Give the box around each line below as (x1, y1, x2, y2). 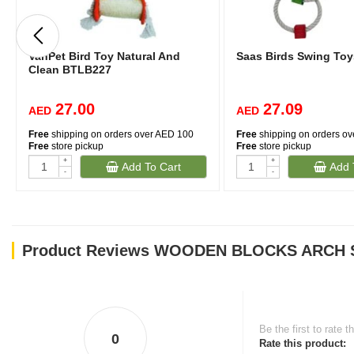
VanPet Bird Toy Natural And (28, 50, 180, 62)
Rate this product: (259, 337, 346, 349)
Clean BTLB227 (28, 63, 111, 76)
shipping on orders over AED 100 (49, 129, 194, 140)
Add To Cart (118, 160, 181, 173)
